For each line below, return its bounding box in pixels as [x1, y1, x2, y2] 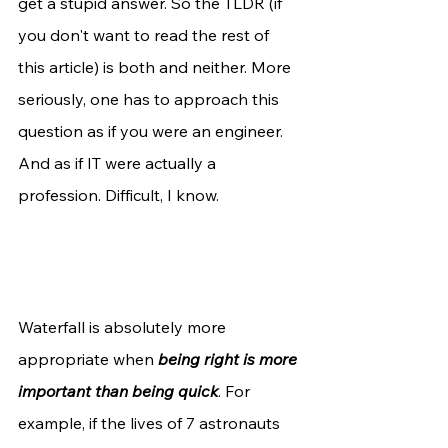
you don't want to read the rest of [18, 25, 273, 46]
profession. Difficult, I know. [18, 185, 223, 206]
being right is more [158, 349, 301, 370]
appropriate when [18, 349, 158, 370]
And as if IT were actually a [18, 153, 220, 174]
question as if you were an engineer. [18, 121, 287, 142]
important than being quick [18, 381, 218, 402]
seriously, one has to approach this [18, 89, 283, 110]
